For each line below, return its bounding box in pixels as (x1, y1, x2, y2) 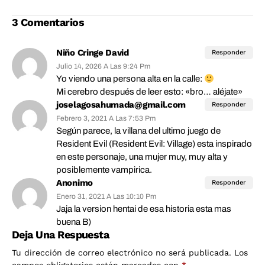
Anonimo (56, 177, 93, 189)
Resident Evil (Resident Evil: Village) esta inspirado (56, 139, 252, 149)
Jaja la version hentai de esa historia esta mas (56, 204, 231, 214)
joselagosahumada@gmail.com (56, 99, 186, 111)
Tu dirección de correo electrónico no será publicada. (12, 248, 231, 258)
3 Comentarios (12, 16, 84, 29)
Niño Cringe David (56, 47, 129, 59)
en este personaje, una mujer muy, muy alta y (56, 152, 228, 162)
